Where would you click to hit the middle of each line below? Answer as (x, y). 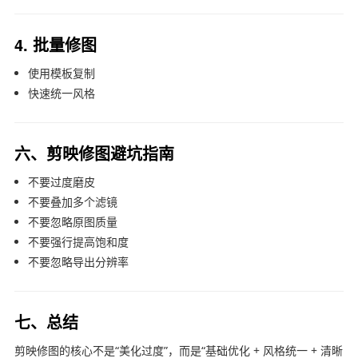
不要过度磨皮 (61, 181)
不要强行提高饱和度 (78, 241)
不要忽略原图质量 (72, 221)
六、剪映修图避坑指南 (94, 153)
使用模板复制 (61, 73)
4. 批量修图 (55, 44)
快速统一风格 (61, 93)
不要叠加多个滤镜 (72, 201)
